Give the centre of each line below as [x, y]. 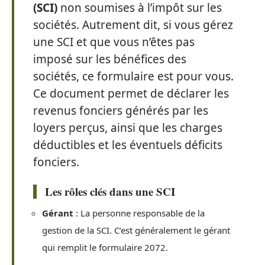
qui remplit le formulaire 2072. [105, 247]
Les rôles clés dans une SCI [110, 191]
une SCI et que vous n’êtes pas [114, 42]
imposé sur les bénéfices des [110, 59]
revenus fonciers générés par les [121, 111]
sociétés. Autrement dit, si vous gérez [133, 25]
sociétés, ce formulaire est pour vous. [133, 76]
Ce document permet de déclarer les [131, 93]
